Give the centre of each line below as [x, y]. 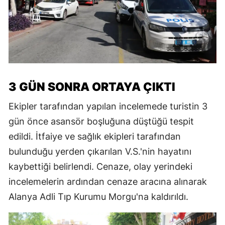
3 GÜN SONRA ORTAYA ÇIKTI [92, 87]
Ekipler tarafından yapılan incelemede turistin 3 [108, 106]
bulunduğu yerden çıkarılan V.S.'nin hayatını [100, 151]
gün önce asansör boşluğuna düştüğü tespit [101, 121]
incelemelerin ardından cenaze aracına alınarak [108, 181]
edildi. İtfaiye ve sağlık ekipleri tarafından [95, 136]
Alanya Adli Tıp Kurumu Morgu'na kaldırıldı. [98, 196]
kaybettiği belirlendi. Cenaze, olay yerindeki [100, 166]
